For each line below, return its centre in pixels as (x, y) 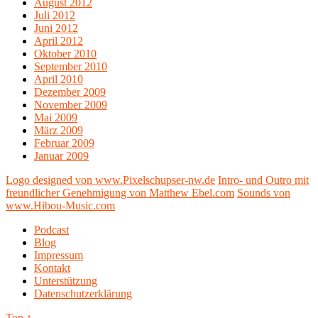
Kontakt (52, 268)
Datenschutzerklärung (83, 294)
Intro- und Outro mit (263, 180)
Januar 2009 (61, 156)
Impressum (59, 256)
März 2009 (59, 131)
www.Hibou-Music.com (60, 206)
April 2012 (59, 41)
